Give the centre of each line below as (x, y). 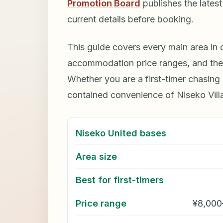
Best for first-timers (120, 180)
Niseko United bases (121, 133)
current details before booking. (131, 19)
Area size (97, 156)
